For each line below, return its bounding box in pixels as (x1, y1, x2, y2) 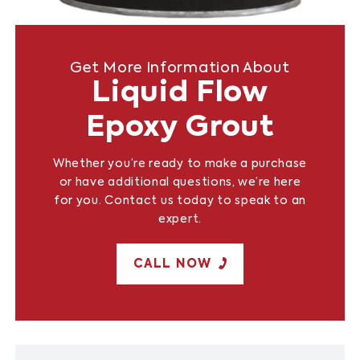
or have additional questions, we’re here (59, 176, 301, 188)
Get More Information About (70, 60, 290, 76)
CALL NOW (133, 257, 211, 270)
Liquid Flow (92, 78, 268, 108)
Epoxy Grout (86, 112, 274, 142)
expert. (158, 213, 202, 225)
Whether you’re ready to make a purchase (52, 157, 308, 170)
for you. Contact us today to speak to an (53, 194, 306, 207)
